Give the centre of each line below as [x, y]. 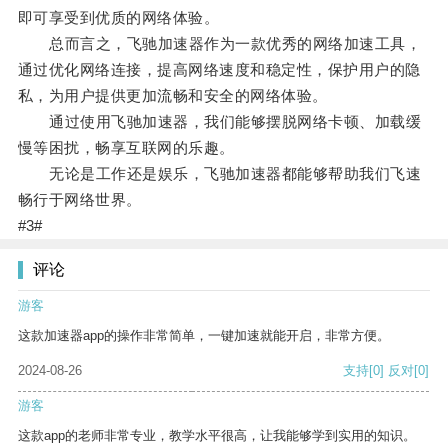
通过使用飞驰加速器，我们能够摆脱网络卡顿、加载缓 [219, 122]
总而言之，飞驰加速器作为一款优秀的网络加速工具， [219, 44]
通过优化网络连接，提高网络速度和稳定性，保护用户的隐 [219, 70]
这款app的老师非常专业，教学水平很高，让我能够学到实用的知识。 [217, 436]
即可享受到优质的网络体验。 [118, 18]
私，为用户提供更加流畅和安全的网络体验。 [172, 96]
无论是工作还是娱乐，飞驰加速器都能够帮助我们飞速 [219, 174]
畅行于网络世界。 [79, 200]
